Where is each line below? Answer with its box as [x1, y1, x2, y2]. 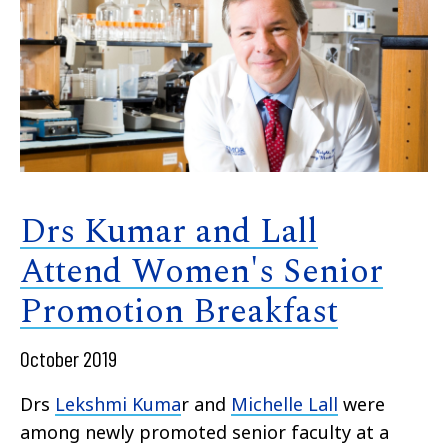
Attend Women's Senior [20, 245, 383, 298]
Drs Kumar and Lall [20, 205, 318, 258]
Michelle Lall [231, 391, 338, 416]
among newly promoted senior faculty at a [20, 419, 389, 444]
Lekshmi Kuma [55, 391, 181, 416]
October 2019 [20, 344, 117, 371]
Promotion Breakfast [20, 285, 338, 338]
